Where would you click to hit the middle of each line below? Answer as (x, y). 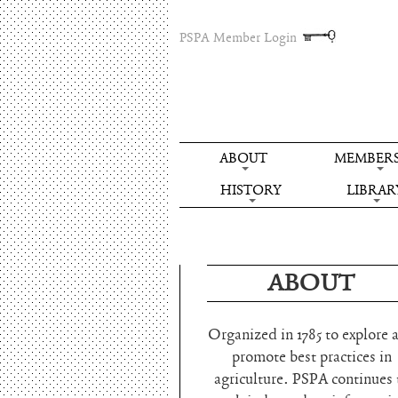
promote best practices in (311, 358)
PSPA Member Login (238, 38)
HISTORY (251, 191)
